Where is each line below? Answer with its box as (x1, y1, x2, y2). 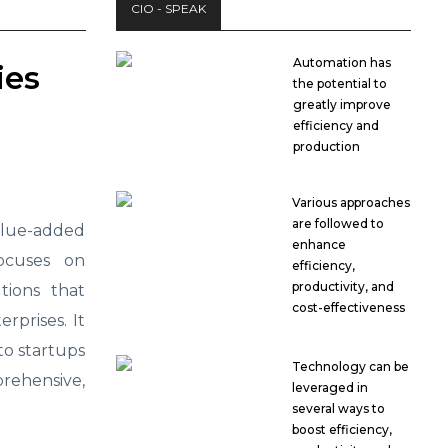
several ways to (292, 401, 386, 416)
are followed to (292, 216, 385, 231)
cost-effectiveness (292, 300, 406, 315)
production (293, 139, 361, 154)
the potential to (293, 76, 388, 91)
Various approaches (292, 195, 411, 210)
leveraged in (292, 380, 369, 395)
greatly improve (293, 97, 392, 112)
